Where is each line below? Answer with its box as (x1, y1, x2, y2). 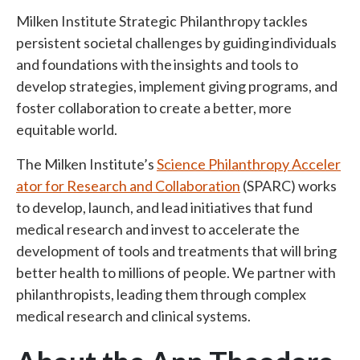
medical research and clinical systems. (16, 307, 256, 325)
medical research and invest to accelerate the (16, 220, 300, 238)
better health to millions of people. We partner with (16, 264, 336, 281)
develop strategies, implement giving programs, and (16, 77, 337, 95)
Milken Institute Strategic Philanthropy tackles (16, 12, 308, 30)
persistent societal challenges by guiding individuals (16, 34, 337, 51)
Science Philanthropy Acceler (157, 155, 341, 173)
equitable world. (16, 121, 117, 138)
